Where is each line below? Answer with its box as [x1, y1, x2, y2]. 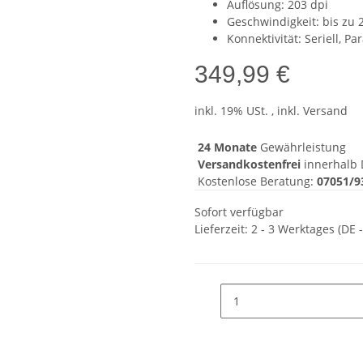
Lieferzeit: [194, 221, 251, 237]
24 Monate [198, 139, 257, 156]
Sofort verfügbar [194, 204, 284, 220]
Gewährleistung [257, 139, 346, 156]
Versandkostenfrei [198, 156, 301, 173]
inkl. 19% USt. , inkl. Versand [194, 103, 348, 119]
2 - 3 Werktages [251, 221, 338, 237]
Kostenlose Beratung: [194, 173, 317, 190]
